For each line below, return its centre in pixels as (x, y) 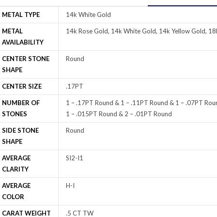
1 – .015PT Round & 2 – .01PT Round (119, 114)
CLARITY (15, 169)
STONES (14, 114)
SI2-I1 (74, 158)
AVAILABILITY (23, 42)
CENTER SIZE (22, 86)
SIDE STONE (20, 130)
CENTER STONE (25, 58)
